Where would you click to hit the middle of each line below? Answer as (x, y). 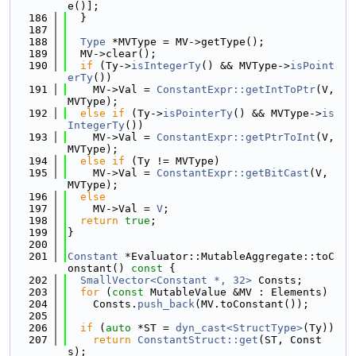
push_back (166, 304)
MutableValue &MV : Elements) (236, 292)
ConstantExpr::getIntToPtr (236, 89)
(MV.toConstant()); (252, 304)
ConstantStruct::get (198, 340)
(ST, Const (290, 340)
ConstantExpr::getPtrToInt (236, 137)
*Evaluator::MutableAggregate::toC (226, 256)
